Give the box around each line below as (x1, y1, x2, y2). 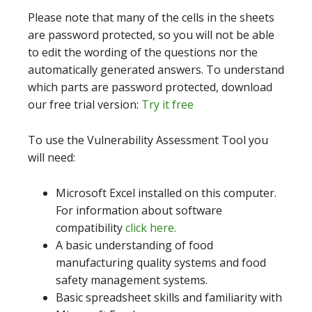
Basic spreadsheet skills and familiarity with (56, 289, 282, 305)
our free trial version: (28, 96, 141, 112)
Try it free (141, 96, 194, 112)
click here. (125, 219, 176, 235)
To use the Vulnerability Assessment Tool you (28, 132, 268, 148)
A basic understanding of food (56, 237, 213, 253)
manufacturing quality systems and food (56, 254, 266, 270)
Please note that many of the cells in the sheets (28, 9, 274, 25)
